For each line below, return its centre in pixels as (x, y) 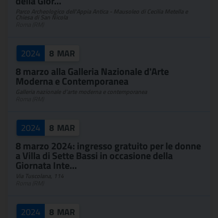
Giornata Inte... (46, 165)
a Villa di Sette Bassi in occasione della (94, 155)
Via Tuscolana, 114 (40, 176)
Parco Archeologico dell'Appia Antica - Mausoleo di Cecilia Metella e (102, 11)
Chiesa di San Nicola (42, 17)
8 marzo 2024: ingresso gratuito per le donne (108, 146)
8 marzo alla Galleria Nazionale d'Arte (92, 71)
